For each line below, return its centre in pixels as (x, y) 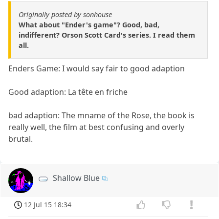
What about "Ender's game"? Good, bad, (89, 24)
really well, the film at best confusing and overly (97, 127)
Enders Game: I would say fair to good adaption (97, 68)
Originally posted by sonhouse (65, 14)
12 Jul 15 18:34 (48, 204)
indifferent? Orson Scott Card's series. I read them (107, 35)
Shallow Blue (77, 178)
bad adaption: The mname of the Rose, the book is (102, 115)
